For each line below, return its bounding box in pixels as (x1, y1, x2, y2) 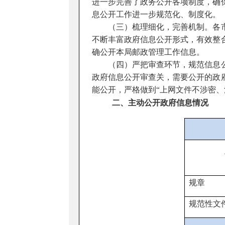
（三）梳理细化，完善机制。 (92, 23, 213, 31)
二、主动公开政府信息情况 (108, 98, 208, 107)
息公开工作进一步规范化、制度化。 (92, 10, 220, 19)
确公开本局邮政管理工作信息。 (92, 48, 204, 56)
